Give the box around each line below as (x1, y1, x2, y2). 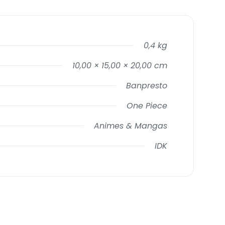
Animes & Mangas (94, 120, 167, 132)
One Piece (127, 99, 167, 111)
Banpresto (126, 79, 167, 91)
